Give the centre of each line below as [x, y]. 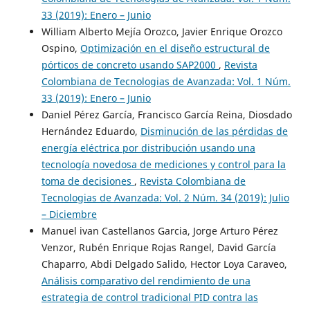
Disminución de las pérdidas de [214, 131]
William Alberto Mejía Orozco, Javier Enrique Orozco [162, 31]
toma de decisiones [88, 181]
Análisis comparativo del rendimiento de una [146, 280]
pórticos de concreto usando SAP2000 [130, 64]
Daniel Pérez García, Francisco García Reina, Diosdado [166, 114]
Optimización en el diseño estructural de [175, 48]
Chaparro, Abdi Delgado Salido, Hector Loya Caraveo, [164, 264]
